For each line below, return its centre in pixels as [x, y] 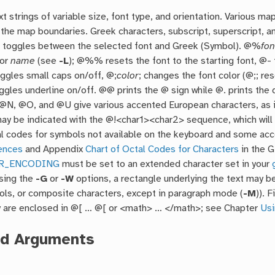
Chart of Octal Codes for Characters [162, 150]
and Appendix [54, 150]
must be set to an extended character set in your [166, 165]
